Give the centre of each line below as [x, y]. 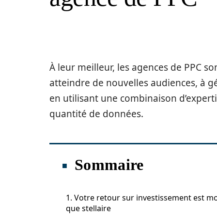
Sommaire [109, 165]
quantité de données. [96, 114]
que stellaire [88, 208]
